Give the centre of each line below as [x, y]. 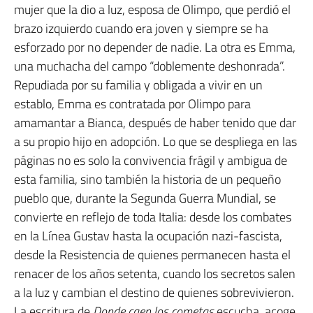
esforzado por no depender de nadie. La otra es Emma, [155, 47]
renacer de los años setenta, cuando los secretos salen [155, 273]
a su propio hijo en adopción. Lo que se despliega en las [155, 141]
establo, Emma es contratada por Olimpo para [132, 103]
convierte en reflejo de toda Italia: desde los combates [153, 217]
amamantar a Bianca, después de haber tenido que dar [155, 122]
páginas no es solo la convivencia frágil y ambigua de [151, 160]
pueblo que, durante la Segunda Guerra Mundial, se [145, 198]
